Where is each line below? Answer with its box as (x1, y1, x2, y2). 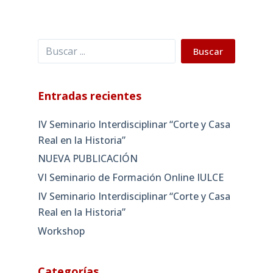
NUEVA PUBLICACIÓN (37, 152, 138, 166)
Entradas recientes (37, 88, 141, 103)
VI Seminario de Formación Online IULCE (37, 171, 224, 185)
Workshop (37, 224, 85, 238)
